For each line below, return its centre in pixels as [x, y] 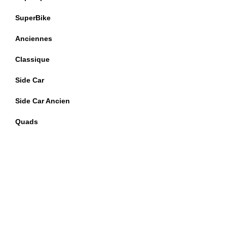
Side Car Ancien [43, 101]
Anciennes [34, 39]
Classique [32, 59]
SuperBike [33, 18]
